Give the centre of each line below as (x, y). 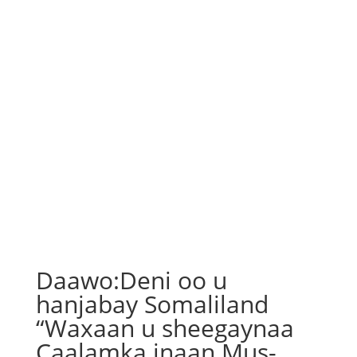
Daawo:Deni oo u (131, 280)
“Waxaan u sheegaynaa (165, 328)
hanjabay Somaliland (152, 304)
